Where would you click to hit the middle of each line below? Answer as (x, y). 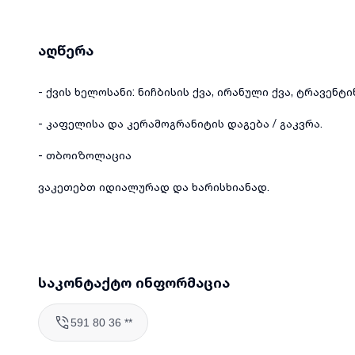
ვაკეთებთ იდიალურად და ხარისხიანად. (154, 186)
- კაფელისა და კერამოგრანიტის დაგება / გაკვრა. (180, 123)
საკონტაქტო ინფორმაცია (134, 282)
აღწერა (66, 50)
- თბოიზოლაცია (85, 155)
